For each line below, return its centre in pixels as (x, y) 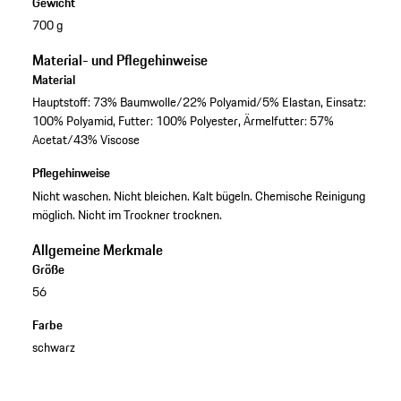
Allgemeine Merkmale (97, 249)
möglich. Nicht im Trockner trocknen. (127, 214)
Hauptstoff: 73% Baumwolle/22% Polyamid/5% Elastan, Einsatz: (199, 102)
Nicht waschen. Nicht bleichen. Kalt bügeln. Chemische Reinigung (198, 196)
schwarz (53, 347)
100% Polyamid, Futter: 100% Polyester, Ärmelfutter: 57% (183, 121)
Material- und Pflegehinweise (119, 60)
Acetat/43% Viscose (85, 140)
